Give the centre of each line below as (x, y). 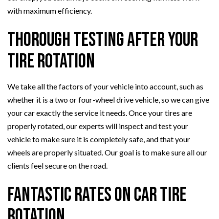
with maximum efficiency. (50, 10)
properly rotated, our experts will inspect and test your (98, 126)
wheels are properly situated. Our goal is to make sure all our (107, 152)
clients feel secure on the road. (57, 165)
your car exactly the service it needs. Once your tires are (100, 112)
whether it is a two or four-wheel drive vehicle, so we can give (108, 99)
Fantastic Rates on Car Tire (97, 195)
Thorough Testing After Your (103, 40)
